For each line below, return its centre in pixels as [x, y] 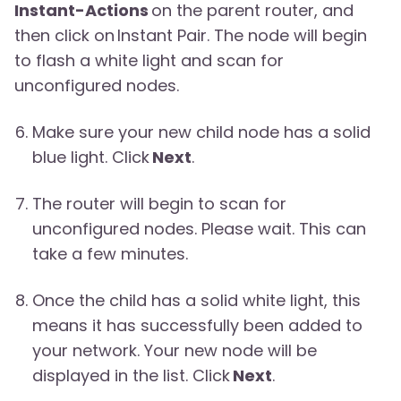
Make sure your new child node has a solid [201, 132]
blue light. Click [92, 158]
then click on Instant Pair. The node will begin [191, 36]
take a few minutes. [110, 254]
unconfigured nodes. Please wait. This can [199, 229]
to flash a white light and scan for [149, 61]
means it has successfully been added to [197, 326]
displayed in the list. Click [132, 376]
